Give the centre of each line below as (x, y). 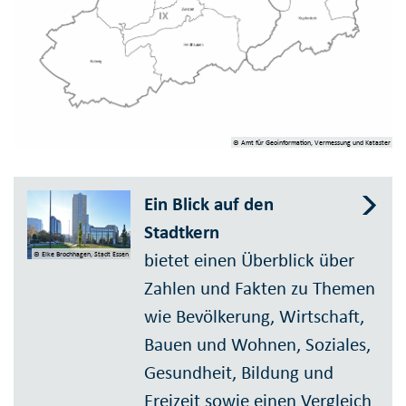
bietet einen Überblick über (250, 260)
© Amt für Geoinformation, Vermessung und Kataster (311, 142)
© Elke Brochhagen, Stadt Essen (82, 253)
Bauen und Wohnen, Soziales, (258, 344)
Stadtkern (182, 232)
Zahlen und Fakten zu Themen (260, 288)
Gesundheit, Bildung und (239, 372)
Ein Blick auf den (209, 203)
